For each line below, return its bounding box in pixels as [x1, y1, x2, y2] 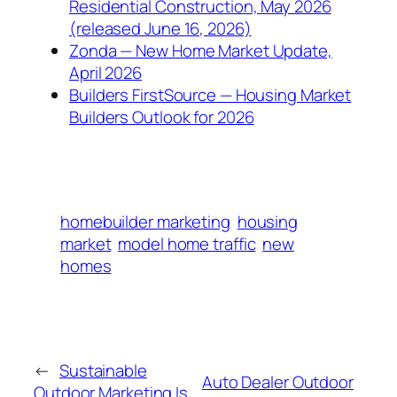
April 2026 [69, 61, 143, 85]
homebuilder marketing [60, 210, 230, 234]
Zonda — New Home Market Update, [69, 39, 332, 63]
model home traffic [118, 232, 256, 256]
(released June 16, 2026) [69, 17, 252, 41]
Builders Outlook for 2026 [69, 105, 254, 129]
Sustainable [58, 359, 147, 383]
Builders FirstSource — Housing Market [69, 83, 352, 107]
